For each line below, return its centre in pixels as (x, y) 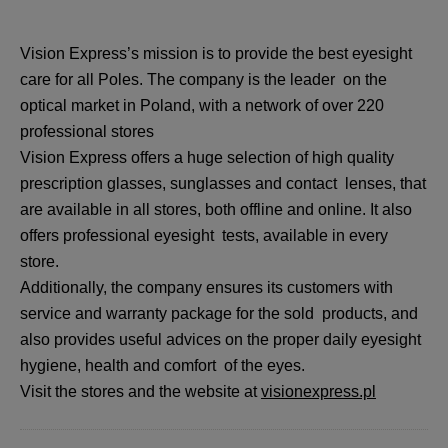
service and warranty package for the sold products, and (219, 313)
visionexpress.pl (318, 391)
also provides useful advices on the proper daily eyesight (220, 339)
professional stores (89, 131)
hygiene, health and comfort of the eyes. (166, 365)
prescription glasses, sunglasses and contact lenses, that (223, 183)
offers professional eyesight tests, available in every (204, 235)
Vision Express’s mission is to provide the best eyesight (216, 53)
